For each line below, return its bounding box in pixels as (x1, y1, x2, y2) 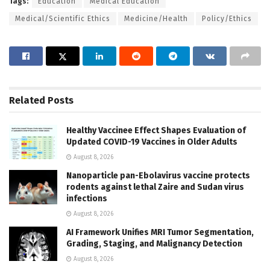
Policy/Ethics (202, 14, 252, 24)
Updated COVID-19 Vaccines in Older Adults (66, 137, 237, 148)
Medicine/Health (124, 14, 188, 24)
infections (66, 193, 107, 204)
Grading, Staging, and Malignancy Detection (66, 239, 242, 250)
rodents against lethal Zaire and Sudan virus (66, 182, 244, 193)
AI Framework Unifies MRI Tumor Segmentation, (66, 227, 254, 238)
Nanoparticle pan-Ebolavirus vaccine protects (66, 171, 250, 181)
